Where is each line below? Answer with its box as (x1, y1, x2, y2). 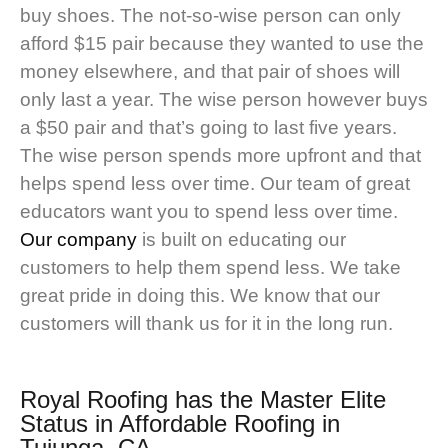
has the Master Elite (168, 386, 386, 414)
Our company (20, 229, 137, 251)
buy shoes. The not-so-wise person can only (20, 5, 401, 27)
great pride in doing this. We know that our (20, 285, 380, 307)
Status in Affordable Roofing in (20, 410, 340, 438)
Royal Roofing (20, 386, 168, 414)
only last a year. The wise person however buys (20, 89, 428, 111)
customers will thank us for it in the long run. (20, 313, 393, 335)
